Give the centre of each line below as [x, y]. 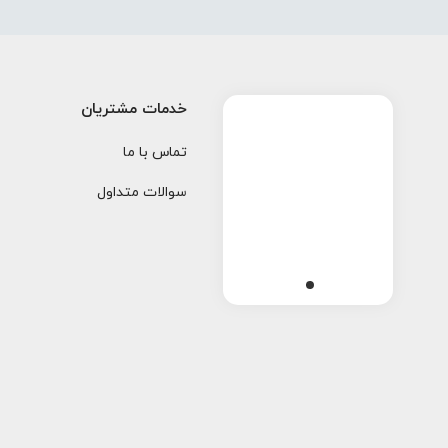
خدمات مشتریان [133, 109]
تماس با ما [154, 152]
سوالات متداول [141, 192]
